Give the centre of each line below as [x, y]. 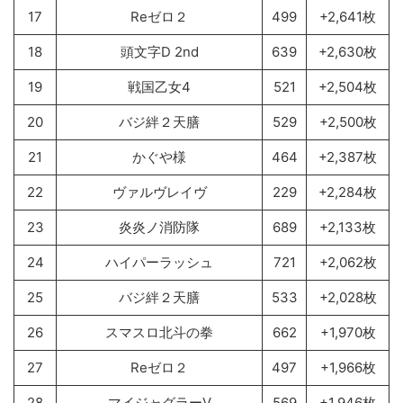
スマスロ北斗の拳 [159, 333]
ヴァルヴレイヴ [159, 193]
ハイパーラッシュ [159, 263]
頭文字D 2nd [159, 52]
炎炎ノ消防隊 [159, 228]
